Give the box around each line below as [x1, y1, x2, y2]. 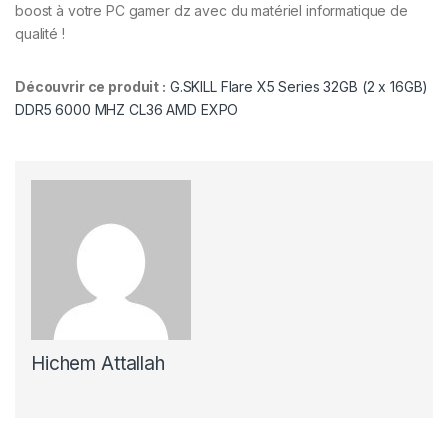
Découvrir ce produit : [15, 78, 166, 96]
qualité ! [15, 25, 65, 43]
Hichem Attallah [31, 352, 165, 376]
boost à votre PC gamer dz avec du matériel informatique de [15, 2, 408, 20]
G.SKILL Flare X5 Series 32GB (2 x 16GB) [169, 78, 429, 96]
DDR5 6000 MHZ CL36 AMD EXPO [15, 101, 239, 119]
